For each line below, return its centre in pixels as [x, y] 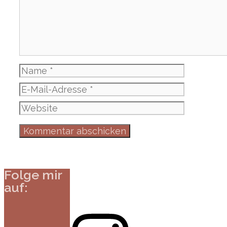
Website [37, 107]
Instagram [43, 210]
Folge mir [33, 175]
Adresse [36, 113]
